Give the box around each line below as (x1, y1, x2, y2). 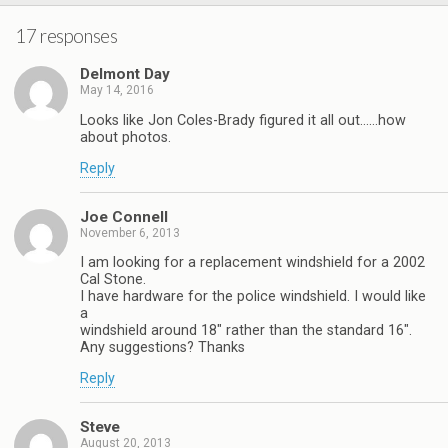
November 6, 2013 (80, 225, 180, 240)
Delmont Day (80, 65, 170, 84)
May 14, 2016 (80, 83, 154, 98)
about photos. (80, 128, 171, 146)
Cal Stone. (80, 271, 146, 288)
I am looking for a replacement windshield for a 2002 (80, 254, 425, 271)
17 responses (15, 24, 118, 47)
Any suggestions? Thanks (80, 339, 245, 356)
